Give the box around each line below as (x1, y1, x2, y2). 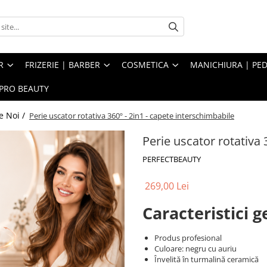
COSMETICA (122, 59, 169, 71)
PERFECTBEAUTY (142, 154, 201, 165)
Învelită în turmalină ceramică (154, 254, 259, 265)
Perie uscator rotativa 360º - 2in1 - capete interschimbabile (29, 110, 234, 122)
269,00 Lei (145, 179, 189, 193)
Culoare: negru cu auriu (154, 243, 237, 254)
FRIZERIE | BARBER (25, 59, 100, 71)
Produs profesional (154, 232, 222, 244)
